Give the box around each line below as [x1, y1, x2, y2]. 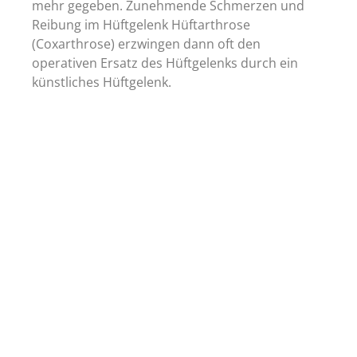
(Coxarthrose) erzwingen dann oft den [32, 35, 261, 53]
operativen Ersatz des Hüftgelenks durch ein [32, 54, 298, 73]
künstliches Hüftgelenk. [32, 73, 171, 92]
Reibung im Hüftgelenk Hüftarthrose [32, 16, 250, 34]
